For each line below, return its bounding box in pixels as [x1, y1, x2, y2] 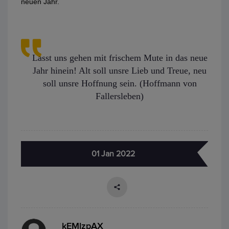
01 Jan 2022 [91, 149, 135, 158]
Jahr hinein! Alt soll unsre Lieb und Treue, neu [33, 65, 207, 76]
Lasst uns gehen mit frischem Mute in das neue [32, 52, 208, 63]
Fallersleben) [96, 90, 144, 101]
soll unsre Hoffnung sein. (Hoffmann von [42, 78, 197, 88]
